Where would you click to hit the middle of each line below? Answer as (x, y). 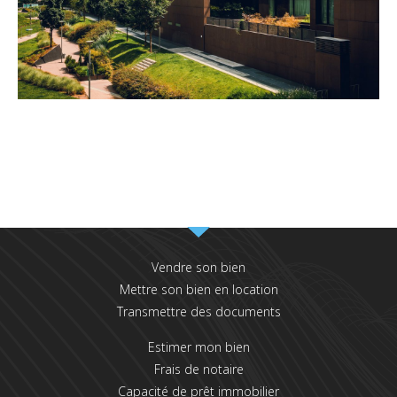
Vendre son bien (198, 268)
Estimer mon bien (198, 347)
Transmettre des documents (198, 312)
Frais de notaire (198, 370)
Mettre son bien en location (198, 290)
